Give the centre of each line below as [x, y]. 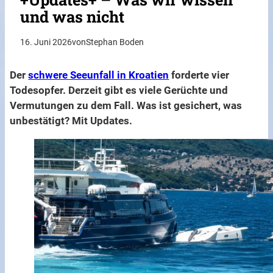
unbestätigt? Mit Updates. [73, 121]
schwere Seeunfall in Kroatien [99, 75]
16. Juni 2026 [46, 43]
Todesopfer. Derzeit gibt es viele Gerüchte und [119, 90]
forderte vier [199, 75]
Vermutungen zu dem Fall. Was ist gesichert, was [126, 106]
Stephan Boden [115, 43]
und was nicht [73, 17]
